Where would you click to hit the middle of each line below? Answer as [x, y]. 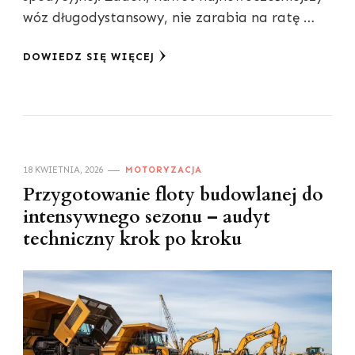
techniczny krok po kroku [132, 239]
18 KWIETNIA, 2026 [63, 170]
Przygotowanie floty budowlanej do [173, 195]
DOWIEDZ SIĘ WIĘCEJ [89, 57]
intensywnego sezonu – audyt [147, 217]
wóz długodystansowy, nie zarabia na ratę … [169, 17]
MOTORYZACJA [164, 170]
